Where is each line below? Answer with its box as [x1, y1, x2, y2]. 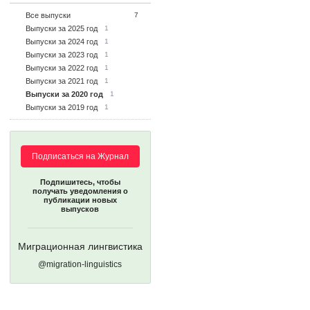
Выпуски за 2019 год [26, 103, 98, 111]
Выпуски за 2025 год [26, 24, 98, 33]
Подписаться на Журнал [32, 152, 129, 161]
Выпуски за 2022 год [26, 64, 98, 72]
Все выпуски [26, 11, 71, 19]
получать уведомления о [33, 187, 128, 195]
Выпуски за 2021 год [26, 77, 98, 85]
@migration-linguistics [38, 259, 122, 269]
